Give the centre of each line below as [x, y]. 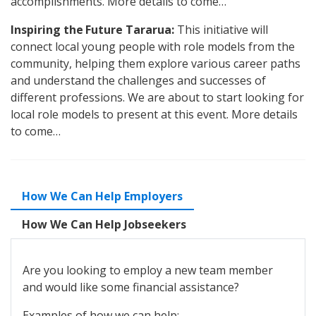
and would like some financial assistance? [131, 287]
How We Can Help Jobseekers [104, 224]
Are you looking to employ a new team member [148, 270]
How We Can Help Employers [102, 196]
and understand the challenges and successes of [138, 80]
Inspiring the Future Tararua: [94, 30]
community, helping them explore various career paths [156, 63]
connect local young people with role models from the [153, 47]
